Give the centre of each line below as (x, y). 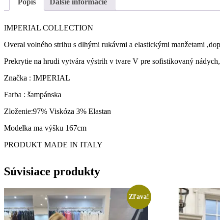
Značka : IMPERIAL (37, 78)
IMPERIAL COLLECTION (49, 27)
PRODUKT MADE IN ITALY (53, 144)
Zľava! (139, 196)
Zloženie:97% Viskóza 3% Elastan (57, 111)
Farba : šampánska (33, 94)
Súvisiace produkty (52, 171)
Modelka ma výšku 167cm (45, 128)
